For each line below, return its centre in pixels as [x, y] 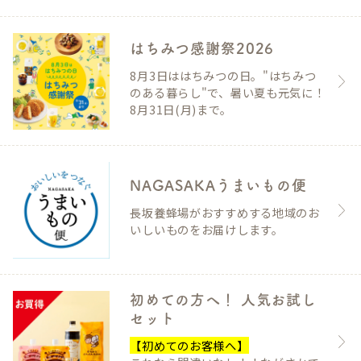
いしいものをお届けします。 [207, 230]
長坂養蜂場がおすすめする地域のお [225, 213]
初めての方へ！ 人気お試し [224, 300]
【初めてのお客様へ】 [189, 345]
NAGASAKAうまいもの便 [218, 186]
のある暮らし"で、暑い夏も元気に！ [228, 92]
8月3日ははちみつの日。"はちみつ [223, 75]
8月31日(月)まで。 [181, 109]
